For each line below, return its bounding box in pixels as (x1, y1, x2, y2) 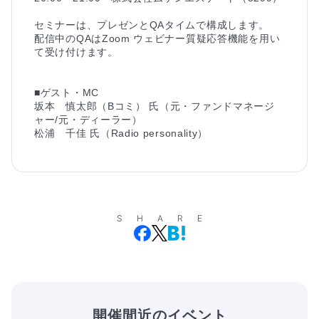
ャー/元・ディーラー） (34, 113, 142, 125)
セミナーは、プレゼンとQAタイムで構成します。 (34, 19, 270, 31)
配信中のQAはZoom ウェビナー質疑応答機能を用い (34, 32, 281, 44)
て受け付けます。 (34, 46, 118, 58)
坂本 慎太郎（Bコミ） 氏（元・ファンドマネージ (34, 100, 275, 112)
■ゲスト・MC (34, 86, 99, 98)
